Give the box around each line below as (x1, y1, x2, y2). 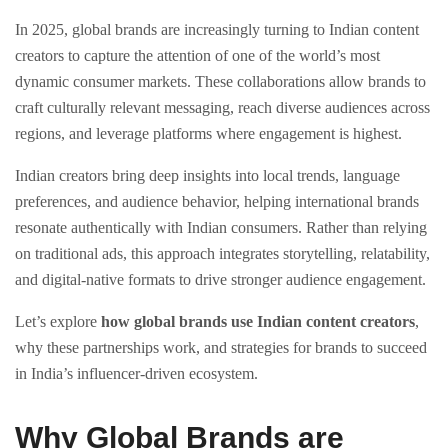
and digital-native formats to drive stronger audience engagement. (15, 271, 426, 288)
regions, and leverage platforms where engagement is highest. (15, 125, 402, 142)
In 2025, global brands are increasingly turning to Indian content (15, 21, 419, 38)
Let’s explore (15, 313, 101, 330)
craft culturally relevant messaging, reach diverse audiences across (15, 99, 430, 116)
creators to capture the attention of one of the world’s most (15, 47, 380, 64)
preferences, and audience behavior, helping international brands (15, 193, 419, 210)
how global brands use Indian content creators (101, 313, 415, 330)
